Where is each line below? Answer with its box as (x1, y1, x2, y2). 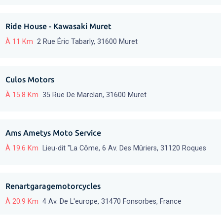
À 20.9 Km (5, 197, 38, 206)
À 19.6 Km (5, 144, 38, 153)
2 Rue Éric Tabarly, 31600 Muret (37, 37, 138, 46)
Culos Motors (5, 75, 54, 84)
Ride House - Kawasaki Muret (5, 22, 111, 31)
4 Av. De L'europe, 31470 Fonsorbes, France (42, 197, 182, 206)
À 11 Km (5, 37, 33, 46)
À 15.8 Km (5, 91, 38, 100)
